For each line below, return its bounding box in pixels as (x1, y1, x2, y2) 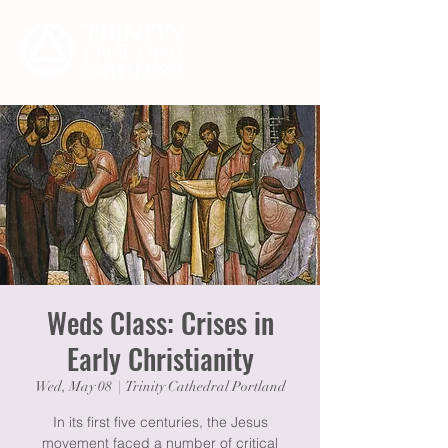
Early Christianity (66, 338, 254, 379)
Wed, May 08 (34, 378, 112, 395)
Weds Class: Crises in (46, 302, 274, 343)
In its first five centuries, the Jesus (52, 413, 268, 431)
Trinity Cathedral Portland (125, 378, 286, 395)
